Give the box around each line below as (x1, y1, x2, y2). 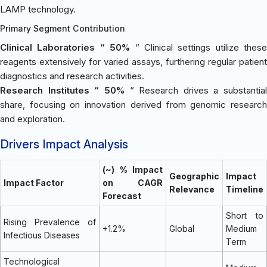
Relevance (169, 184, 215, 194)
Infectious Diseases (4, 229, 80, 240)
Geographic (169, 170, 219, 181)
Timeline (226, 184, 263, 194)
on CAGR (103, 177, 163, 188)
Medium (226, 223, 257, 234)
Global (169, 223, 194, 234)
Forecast (103, 190, 141, 201)
